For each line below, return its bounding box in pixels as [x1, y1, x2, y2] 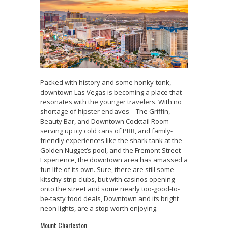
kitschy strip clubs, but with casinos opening [40, 174, 175, 184]
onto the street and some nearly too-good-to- [40, 184, 180, 193]
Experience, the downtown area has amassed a [40, 155, 188, 164]
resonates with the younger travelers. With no [40, 97, 182, 106]
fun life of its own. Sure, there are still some [40, 164, 174, 174]
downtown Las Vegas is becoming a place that [40, 87, 182, 97]
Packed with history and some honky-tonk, [40, 77, 171, 87]
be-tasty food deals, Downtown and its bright [40, 193, 179, 203]
